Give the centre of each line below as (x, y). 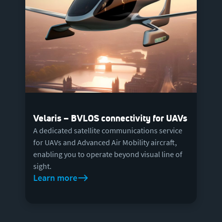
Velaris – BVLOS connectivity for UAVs (110, 118)
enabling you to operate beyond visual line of (108, 154)
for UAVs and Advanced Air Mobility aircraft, (105, 142)
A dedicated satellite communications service (108, 130)
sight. (42, 166)
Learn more (55, 177)
